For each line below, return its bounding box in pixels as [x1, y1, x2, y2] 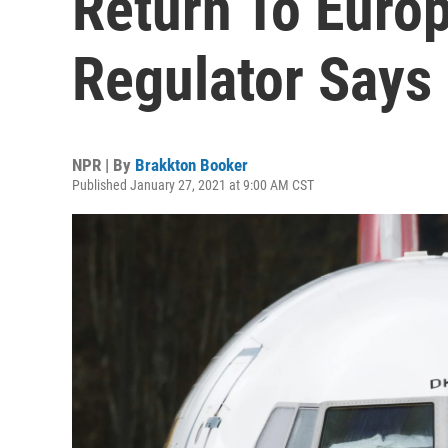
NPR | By [72, 155, 135, 175]
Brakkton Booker [135, 155, 248, 175]
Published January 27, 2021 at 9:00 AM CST [72, 177, 314, 193]
